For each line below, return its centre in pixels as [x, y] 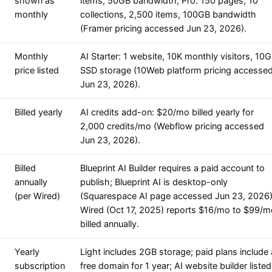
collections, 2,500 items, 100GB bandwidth [168, 15]
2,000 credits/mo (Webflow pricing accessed [172, 127]
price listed [37, 71]
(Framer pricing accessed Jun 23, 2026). [163, 29]
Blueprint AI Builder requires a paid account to [172, 168]
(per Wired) [37, 196]
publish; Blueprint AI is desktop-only [154, 182]
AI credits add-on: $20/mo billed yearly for [167, 113]
